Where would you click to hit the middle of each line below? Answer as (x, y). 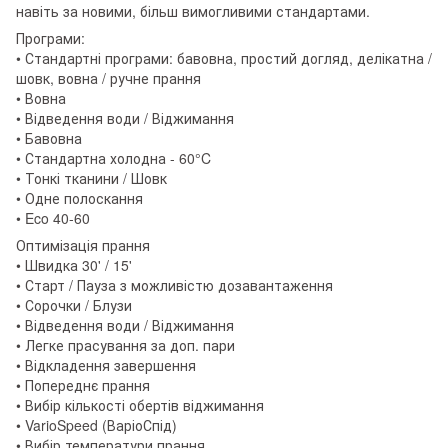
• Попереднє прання (83, 384)
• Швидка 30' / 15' (74, 264)
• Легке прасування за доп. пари (125, 344)
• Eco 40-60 (53, 217)
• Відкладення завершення (106, 364)
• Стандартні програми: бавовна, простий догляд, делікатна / (224, 57)
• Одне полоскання (79, 197)
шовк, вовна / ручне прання (108, 77)
